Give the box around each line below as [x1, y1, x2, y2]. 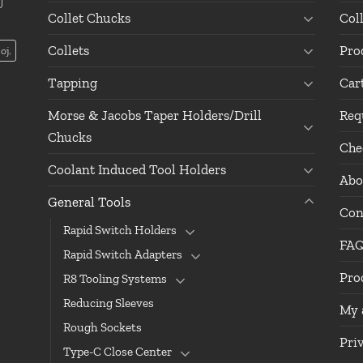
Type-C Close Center [63, 344, 172, 360]
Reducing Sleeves [63, 296, 154, 311]
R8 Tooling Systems [63, 271, 167, 287]
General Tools [48, 194, 130, 211]
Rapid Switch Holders [63, 223, 177, 238]
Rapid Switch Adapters [63, 247, 182, 263]
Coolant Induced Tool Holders [48, 161, 226, 178]
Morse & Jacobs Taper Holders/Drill [48, 107, 262, 124]
